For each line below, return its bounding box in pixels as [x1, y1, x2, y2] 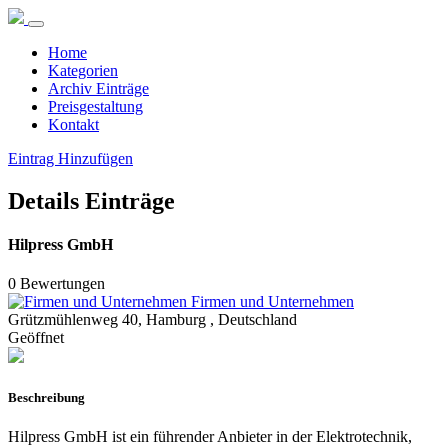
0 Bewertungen [8, 275, 105, 293]
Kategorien [48, 62, 118, 79]
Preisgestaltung [48, 98, 143, 115]
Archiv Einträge [48, 80, 149, 97]
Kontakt [48, 116, 99, 133]
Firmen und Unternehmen [191, 293, 354, 311]
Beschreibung [8, 389, 85, 405]
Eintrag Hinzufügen [8, 150, 133, 167]
